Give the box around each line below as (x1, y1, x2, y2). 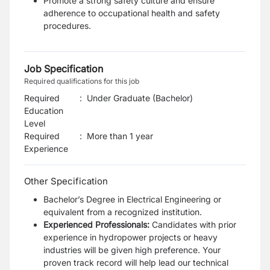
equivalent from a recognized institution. (43, 207, 202, 217)
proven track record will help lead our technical (43, 257, 228, 268)
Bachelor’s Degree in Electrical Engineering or (43, 194, 221, 204)
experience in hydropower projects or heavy (43, 232, 218, 242)
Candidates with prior (149, 219, 236, 230)
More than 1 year (87, 131, 153, 141)
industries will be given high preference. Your (43, 245, 221, 255)
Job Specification (24, 63, 103, 75)
